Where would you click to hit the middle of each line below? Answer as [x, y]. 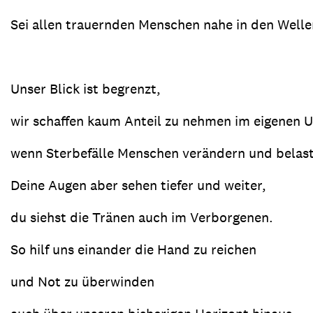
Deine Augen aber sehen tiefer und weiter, [138, 185]
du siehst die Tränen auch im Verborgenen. [142, 217]
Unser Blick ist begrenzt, [86, 89]
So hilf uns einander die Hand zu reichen [133, 249]
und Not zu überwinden [82, 282]
